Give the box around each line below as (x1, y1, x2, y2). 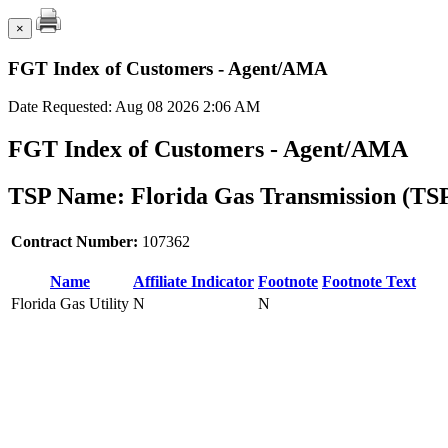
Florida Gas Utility (11, 295, 129, 313)
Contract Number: (11, 233, 142, 251)
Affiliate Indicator (133, 273, 254, 291)
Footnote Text (322, 273, 416, 291)
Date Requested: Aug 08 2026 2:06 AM (8, 98, 260, 116)
